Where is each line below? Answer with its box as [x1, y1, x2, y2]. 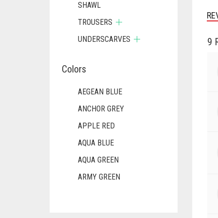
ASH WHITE [78, 189, 114, 199]
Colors [62, 63, 86, 75]
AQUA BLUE [78, 138, 114, 147]
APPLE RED [78, 121, 115, 130]
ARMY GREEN [78, 172, 120, 182]
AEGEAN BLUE [78, 87, 122, 96]
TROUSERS [78, 18, 112, 27]
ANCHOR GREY [78, 104, 124, 113]
